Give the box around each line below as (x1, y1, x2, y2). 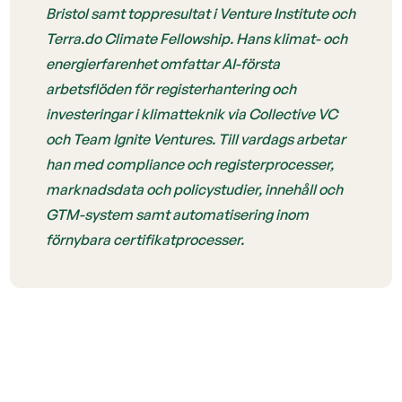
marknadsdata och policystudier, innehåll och (46, 180, 344, 198)
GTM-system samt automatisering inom (46, 205, 310, 223)
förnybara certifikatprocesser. (46, 231, 245, 249)
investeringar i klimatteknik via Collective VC (46, 105, 338, 123)
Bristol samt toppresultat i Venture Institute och (46, 4, 356, 22)
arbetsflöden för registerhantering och (46, 80, 297, 98)
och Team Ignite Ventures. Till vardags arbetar (46, 130, 346, 148)
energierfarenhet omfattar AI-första (46, 55, 281, 73)
